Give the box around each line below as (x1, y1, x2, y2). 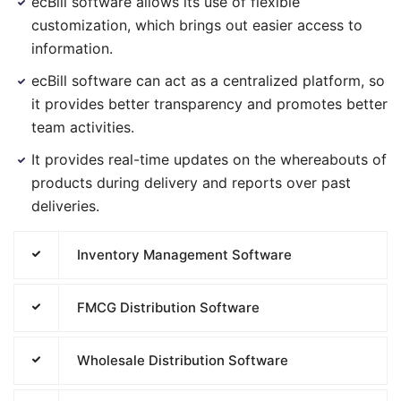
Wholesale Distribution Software (77, 352, 288, 369)
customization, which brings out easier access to (31, 16, 363, 34)
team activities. (31, 118, 134, 136)
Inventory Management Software (77, 246, 292, 263)
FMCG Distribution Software (77, 299, 260, 316)
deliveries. (31, 197, 99, 215)
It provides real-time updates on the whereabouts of (31, 150, 387, 168)
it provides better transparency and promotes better (31, 95, 388, 113)
